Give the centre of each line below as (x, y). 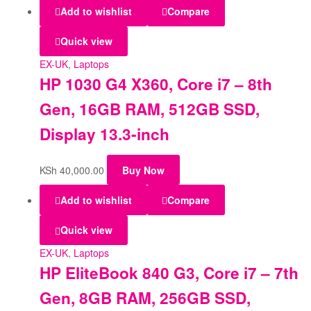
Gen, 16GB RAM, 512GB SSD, (150, 109)
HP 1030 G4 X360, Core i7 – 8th (156, 84)
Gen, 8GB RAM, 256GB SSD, (145, 297)
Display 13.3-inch (104, 134)
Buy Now (143, 170)
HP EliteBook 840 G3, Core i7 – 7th (169, 272)
